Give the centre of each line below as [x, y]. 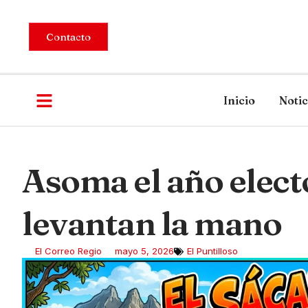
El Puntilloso [212, 251]
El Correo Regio [68, 251]
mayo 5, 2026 [144, 251]
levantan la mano [152, 223]
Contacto [68, 36]
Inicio [239, 100]
